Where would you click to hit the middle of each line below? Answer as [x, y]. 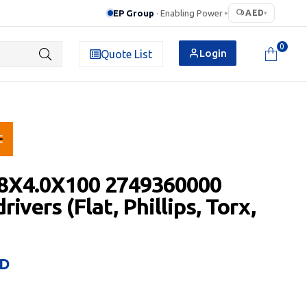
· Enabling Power [190, 13]
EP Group [134, 13]
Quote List [126, 54]
